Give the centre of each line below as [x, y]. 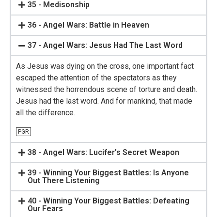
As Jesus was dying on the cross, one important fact [105, 66]
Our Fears [46, 209]
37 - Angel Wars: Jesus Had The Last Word [105, 45]
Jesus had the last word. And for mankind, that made [104, 101]
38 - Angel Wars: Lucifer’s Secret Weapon [104, 153]
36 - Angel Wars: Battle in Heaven [89, 25]
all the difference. [46, 112]
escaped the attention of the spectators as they [96, 77]
